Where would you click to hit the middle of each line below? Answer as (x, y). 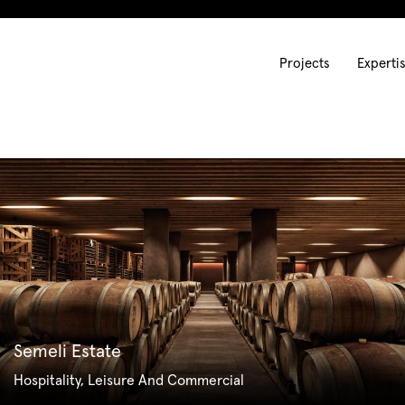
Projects (305, 64)
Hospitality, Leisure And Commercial (128, 381)
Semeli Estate (67, 352)
